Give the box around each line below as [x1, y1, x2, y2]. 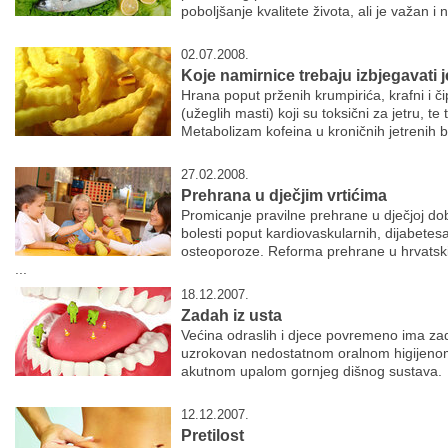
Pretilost [181, 427, 244, 444]
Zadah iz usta [181, 307, 282, 324]
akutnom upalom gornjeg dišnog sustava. [181, 363, 442, 379]
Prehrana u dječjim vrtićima [181, 187, 387, 204]
